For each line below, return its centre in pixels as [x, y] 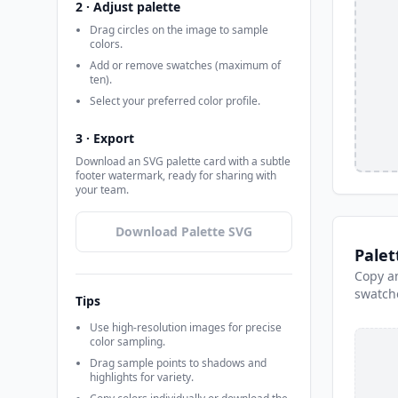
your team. [102, 190]
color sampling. [127, 342]
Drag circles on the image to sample [179, 30]
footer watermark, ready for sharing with [176, 175]
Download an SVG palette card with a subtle [183, 161]
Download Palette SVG [184, 231]
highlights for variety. [142, 377]
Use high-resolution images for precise [186, 327]
